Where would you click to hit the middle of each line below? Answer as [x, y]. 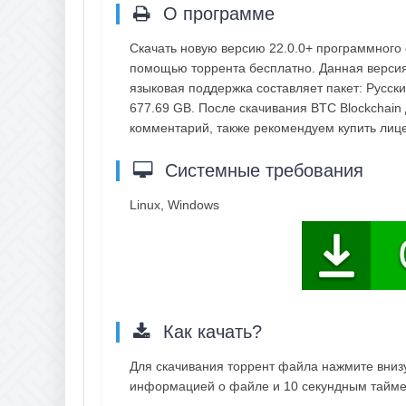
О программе [216, 13]
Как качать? [210, 331]
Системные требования [261, 170]
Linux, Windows [174, 204]
